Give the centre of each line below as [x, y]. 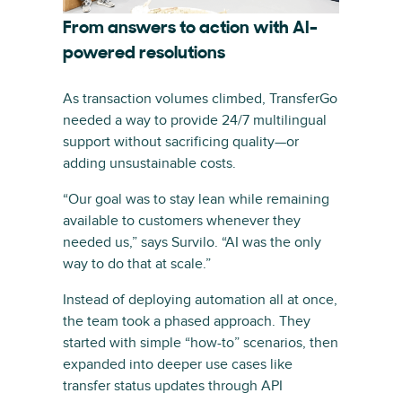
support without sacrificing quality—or [181, 141]
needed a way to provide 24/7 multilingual [195, 120]
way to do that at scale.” [137, 263]
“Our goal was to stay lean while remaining [196, 199]
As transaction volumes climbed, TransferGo [200, 98]
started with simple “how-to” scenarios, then [201, 342]
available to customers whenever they [182, 220]
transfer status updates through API [173, 385]
